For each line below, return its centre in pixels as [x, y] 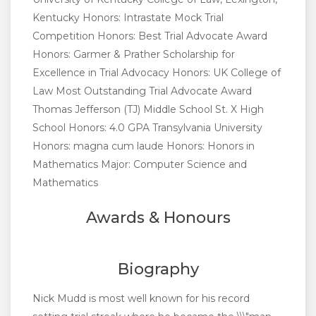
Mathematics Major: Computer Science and [140, 165]
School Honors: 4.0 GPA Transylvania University [147, 128]
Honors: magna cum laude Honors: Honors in [144, 146]
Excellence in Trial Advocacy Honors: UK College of [157, 73]
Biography [158, 269]
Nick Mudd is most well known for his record [141, 299]
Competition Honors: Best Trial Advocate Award [150, 36]
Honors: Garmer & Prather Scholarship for [134, 55]
